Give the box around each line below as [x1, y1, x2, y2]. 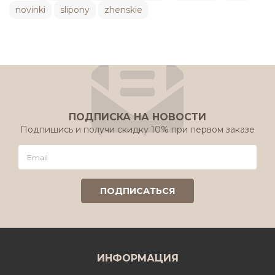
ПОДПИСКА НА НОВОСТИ [69, 111, 206, 123]
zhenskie [104, 4, 142, 15]
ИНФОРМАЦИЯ [96, 252, 179, 264]
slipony [60, 4, 90, 15]
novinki [15, 4, 45, 15]
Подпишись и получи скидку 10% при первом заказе [20, 124, 255, 135]
